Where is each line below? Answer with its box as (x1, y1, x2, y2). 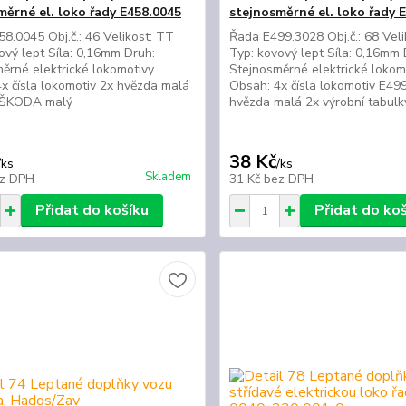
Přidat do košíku (34, 200, 149, 220)
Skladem (145, 169, 192, 185)
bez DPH (264, 170, 314, 188)
